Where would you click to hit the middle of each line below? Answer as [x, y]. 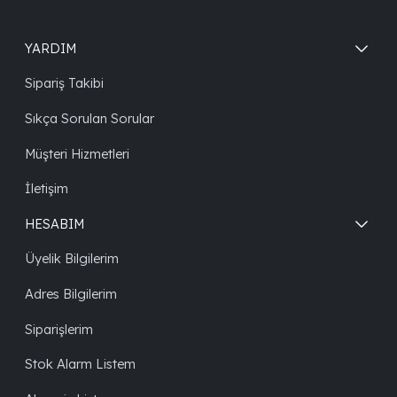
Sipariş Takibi [64, 83]
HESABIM [54, 223]
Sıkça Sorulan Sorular [90, 118]
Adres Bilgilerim [71, 293]
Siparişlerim [59, 329]
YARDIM [51, 48]
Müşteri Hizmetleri [77, 153]
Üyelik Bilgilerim [72, 259]
